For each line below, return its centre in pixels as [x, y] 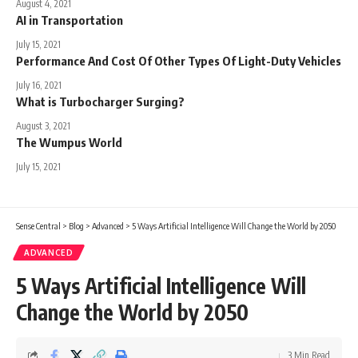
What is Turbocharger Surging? [100, 102]
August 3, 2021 [43, 126]
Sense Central [38, 226]
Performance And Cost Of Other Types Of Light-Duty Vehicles [179, 61]
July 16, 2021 [39, 86]
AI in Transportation [70, 20]
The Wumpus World [69, 143]
